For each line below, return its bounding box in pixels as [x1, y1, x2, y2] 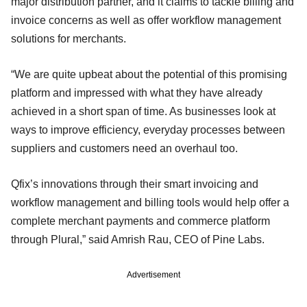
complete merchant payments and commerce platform [11, 214, 270, 227]
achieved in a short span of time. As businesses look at [11, 105, 275, 117]
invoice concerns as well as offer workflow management [11, 14, 281, 26]
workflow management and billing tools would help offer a [11, 196, 289, 208]
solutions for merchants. [11, 32, 126, 45]
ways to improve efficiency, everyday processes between [11, 123, 285, 136]
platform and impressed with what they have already [11, 86, 262, 99]
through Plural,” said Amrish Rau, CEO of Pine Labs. [11, 233, 267, 245]
